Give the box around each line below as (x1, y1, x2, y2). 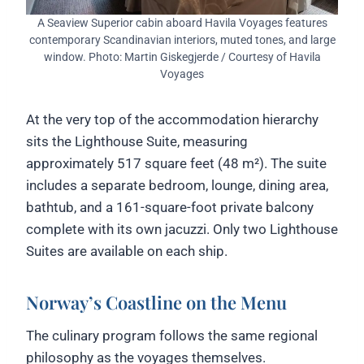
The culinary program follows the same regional (26, 327, 318, 344)
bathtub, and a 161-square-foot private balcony (26, 198, 314, 215)
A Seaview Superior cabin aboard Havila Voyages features (37, 15, 327, 29)
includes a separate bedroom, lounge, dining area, (26, 176, 328, 193)
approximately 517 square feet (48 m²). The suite (26, 154, 327, 171)
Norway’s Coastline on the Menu (26, 289, 287, 314)
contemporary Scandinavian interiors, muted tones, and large (28, 32, 336, 46)
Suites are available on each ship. (26, 242, 227, 259)
